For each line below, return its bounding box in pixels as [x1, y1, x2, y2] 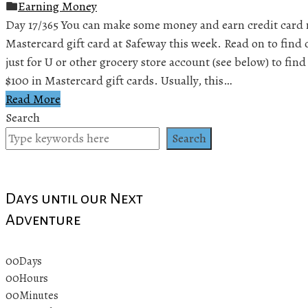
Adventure [5, 211, 80, 228]
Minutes [19, 288, 58, 304]
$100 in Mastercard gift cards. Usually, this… [5, 71, 232, 89]
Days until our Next [5, 190, 143, 207]
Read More [5, 90, 60, 107]
